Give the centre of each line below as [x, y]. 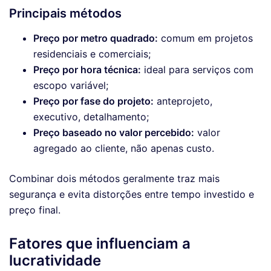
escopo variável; [71, 86]
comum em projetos [205, 38]
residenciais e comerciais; [92, 54]
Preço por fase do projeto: [93, 101]
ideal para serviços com [197, 70]
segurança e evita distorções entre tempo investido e [132, 194]
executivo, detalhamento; [91, 117]
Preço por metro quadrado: [96, 38]
